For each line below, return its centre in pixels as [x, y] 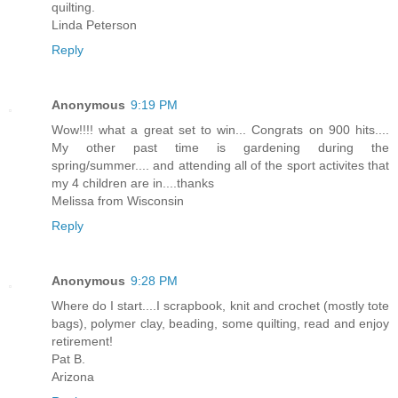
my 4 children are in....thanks [133, 183]
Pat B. [68, 358]
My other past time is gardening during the [220, 147]
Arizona [73, 376]
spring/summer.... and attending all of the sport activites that [220, 165]
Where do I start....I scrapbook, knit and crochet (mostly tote [220, 305]
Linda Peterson [94, 24]
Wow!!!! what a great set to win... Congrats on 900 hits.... [220, 129]
